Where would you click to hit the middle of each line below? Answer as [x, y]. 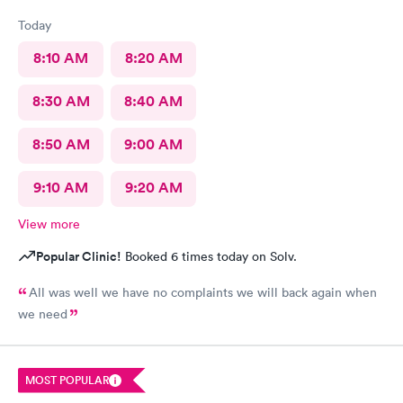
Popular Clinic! [79, 256]
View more [49, 224]
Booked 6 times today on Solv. [209, 256]
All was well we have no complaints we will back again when [203, 292]
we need [43, 314]
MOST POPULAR [67, 380]
